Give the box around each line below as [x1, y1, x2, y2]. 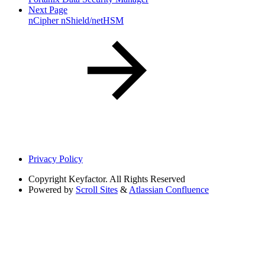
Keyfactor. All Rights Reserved [69, 174, 185, 185]
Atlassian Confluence [129, 185, 209, 195]
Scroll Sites [76, 185, 118, 195]
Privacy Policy [28, 154, 83, 164]
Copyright [28, 174, 66, 185]
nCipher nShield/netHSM [28, 15, 124, 26]
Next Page [28, 5, 67, 15]
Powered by [28, 185, 73, 195]
